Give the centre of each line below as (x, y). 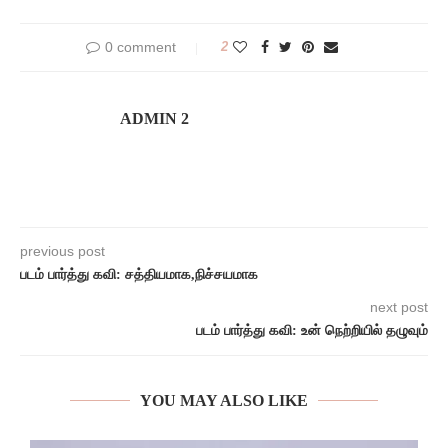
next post (399, 307)
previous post (62, 251)
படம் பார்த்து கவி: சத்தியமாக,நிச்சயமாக (139, 274)
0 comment (140, 47)
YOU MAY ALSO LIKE (224, 400)
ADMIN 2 (154, 118)
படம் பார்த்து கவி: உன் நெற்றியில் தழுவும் (312, 330)
